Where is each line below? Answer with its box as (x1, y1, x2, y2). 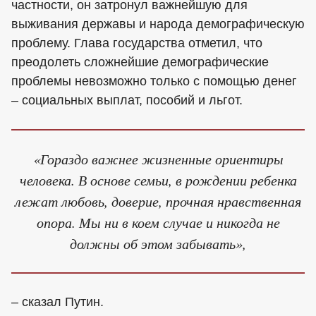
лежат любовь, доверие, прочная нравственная (15, 191, 301, 211)
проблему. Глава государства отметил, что (11, 36, 262, 50)
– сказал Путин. (11, 294, 104, 309)
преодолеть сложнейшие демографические (11, 55, 269, 69)
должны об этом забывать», (70, 233, 246, 253)
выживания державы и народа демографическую (11, 17, 305, 31)
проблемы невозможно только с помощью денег (11, 74, 297, 88)
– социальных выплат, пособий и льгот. (11, 93, 243, 107)
